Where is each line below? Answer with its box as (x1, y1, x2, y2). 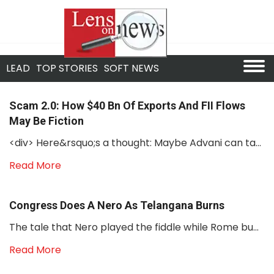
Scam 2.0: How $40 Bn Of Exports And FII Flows (9, 99, 245, 112)
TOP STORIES (36, 61, 98, 75)
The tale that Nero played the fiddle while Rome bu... (9, 220, 259, 234)
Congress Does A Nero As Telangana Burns (9, 199, 224, 212)
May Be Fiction (9, 114, 84, 127)
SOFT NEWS (104, 61, 159, 75)
